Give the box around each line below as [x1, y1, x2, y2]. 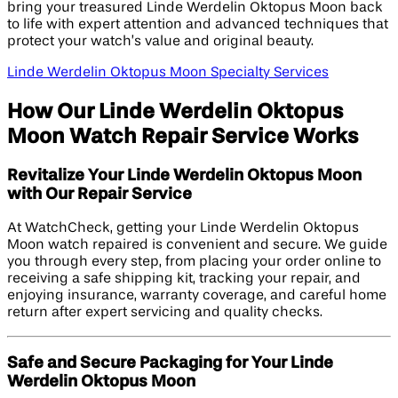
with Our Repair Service [7, 186, 192, 203]
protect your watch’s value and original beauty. [7, 34, 314, 49]
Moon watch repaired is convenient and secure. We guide [7, 238, 387, 253]
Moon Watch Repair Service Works [7, 125, 358, 147]
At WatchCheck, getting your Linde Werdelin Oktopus [7, 221, 359, 236]
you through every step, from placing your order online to [7, 255, 381, 270]
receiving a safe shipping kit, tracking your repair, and [7, 272, 361, 287]
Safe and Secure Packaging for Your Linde [7, 355, 333, 372]
